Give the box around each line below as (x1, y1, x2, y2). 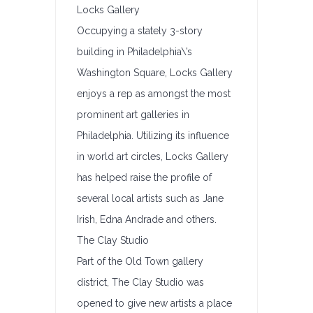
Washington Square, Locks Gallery (77, 67, 233, 78)
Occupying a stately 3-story (77, 25, 203, 36)
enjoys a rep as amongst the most (77, 88, 231, 99)
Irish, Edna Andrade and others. (77, 214, 217, 225)
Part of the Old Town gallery (77, 256, 203, 267)
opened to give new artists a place (77, 298, 232, 309)
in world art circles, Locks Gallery (77, 151, 228, 162)
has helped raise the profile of (77, 172, 212, 183)
